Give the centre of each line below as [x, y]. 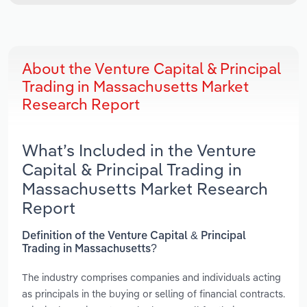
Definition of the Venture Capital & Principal [134, 236]
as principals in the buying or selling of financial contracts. [153, 293]
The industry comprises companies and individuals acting [151, 277]
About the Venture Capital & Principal [151, 69]
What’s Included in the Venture [139, 150]
